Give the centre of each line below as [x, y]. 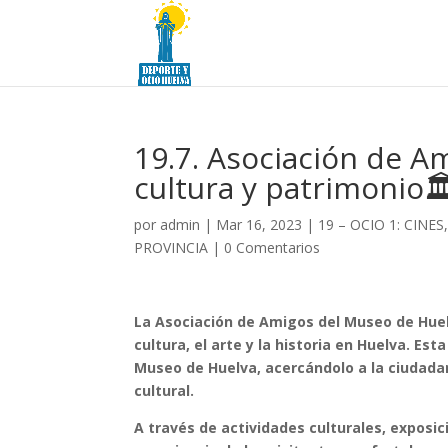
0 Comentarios [272, 247]
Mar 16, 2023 [259, 224]
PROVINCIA [171, 247]
